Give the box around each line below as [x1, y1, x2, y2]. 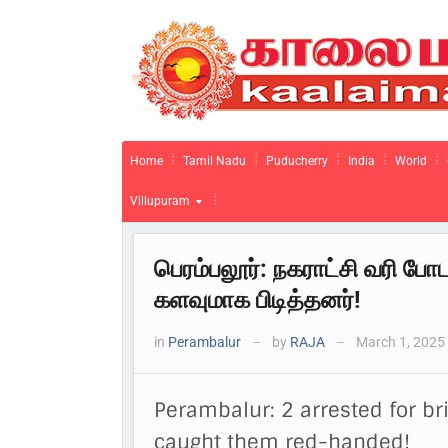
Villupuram [130, 194, 190, 208]
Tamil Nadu [183, 154, 246, 168]
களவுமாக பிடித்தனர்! [154, 286, 361, 314]
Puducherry [266, 154, 328, 168]
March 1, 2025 [353, 334, 445, 350]
